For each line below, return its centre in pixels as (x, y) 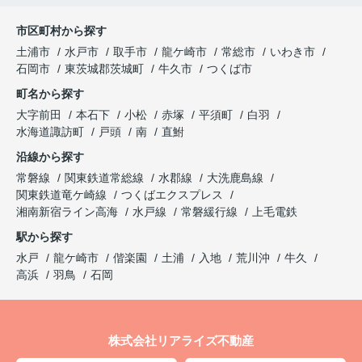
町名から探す (50, 93)
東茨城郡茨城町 (104, 68)
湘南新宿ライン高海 (69, 211)
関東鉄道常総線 (106, 177)
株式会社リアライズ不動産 (181, 340)
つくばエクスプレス (174, 194)
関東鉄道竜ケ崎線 (63, 194)
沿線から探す (50, 156)
